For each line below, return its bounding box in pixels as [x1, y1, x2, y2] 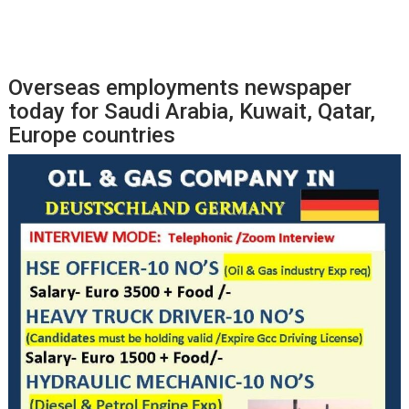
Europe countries [8, 122, 176, 148]
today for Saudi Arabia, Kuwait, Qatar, [8, 99, 376, 124]
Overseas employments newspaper [8, 75, 352, 100]
